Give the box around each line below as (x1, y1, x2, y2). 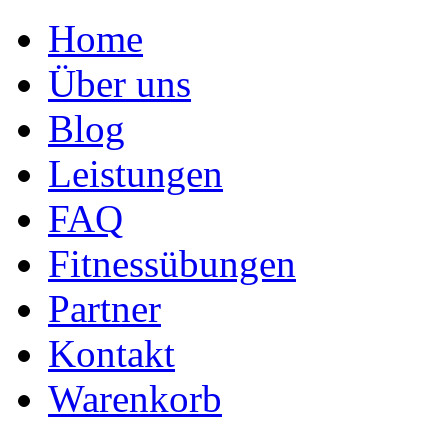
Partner (48, 287, 161, 330)
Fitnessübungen (48, 242, 296, 285)
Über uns (48, 62, 191, 105)
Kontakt (48, 332, 175, 375)
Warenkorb (48, 377, 222, 420)
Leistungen (48, 152, 223, 195)
